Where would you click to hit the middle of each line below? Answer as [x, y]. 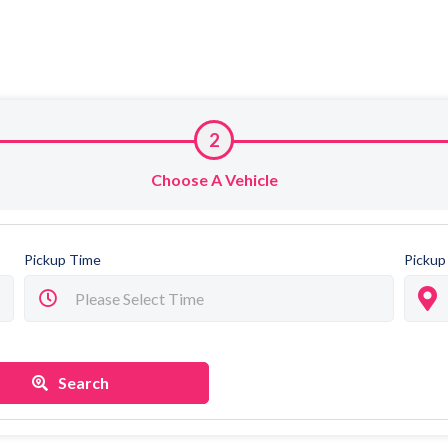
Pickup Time [63, 259]
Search [83, 382]
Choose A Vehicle [214, 179]
